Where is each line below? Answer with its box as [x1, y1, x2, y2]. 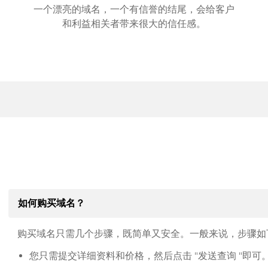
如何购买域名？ [17, 197, 85, 209]
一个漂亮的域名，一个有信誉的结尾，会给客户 [33, 4, 234, 15]
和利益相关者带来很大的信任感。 [62, 18, 206, 29]
